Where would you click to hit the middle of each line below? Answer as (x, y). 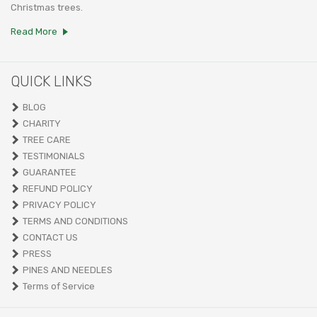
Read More (34, 31)
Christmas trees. (47, 7)
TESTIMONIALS (54, 156)
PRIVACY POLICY (59, 204)
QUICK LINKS (51, 81)
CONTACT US (50, 237)
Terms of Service (59, 286)
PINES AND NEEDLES (68, 270)
